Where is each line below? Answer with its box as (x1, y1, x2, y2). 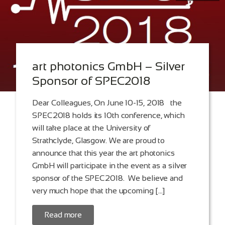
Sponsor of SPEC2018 (32, 74, 151, 88)
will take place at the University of (32, 124, 151, 133)
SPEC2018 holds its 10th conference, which (32, 111, 185, 120)
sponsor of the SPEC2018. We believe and (32, 174, 183, 183)
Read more (44, 210, 82, 219)
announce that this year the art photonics (32, 149, 175, 158)
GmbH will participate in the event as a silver (32, 161, 187, 170)
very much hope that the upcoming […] (32, 186, 165, 195)
